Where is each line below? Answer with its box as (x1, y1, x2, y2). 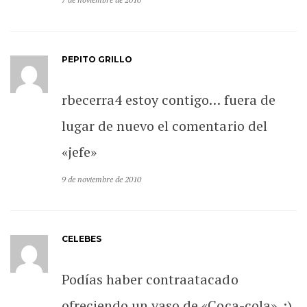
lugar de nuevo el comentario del (62, 116, 267, 135)
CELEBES (62, 233, 102, 244)
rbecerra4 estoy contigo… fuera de (62, 90, 275, 109)
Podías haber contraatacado (62, 269, 238, 288)
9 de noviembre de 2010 (62, 173, 142, 184)
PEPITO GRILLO (62, 53, 133, 64)
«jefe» (62, 142, 97, 161)
